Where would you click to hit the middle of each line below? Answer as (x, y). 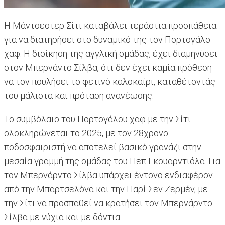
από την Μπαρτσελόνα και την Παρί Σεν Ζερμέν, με (106, 189)
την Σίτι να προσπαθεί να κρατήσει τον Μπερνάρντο (108, 203)
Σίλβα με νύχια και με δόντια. (63, 217)
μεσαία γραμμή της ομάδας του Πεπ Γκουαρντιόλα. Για (112, 161)
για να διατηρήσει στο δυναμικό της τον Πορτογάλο (107, 40)
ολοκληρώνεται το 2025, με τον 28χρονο (86, 133)
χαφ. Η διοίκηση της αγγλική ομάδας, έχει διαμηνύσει (111, 54)
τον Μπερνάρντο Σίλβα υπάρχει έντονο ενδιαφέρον (108, 175)
